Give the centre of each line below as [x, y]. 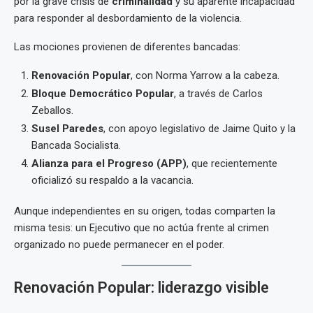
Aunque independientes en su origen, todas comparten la [145, 211]
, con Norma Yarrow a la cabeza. [205, 75]
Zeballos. [52, 110]
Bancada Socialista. [76, 145]
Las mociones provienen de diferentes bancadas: [127, 47]
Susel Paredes [67, 129]
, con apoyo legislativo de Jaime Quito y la [199, 129]
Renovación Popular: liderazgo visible [141, 287]
